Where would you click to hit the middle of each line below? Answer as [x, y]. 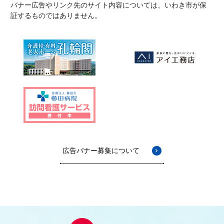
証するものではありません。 [56, 16]
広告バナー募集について [101, 150]
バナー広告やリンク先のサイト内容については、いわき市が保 [109, 5]
